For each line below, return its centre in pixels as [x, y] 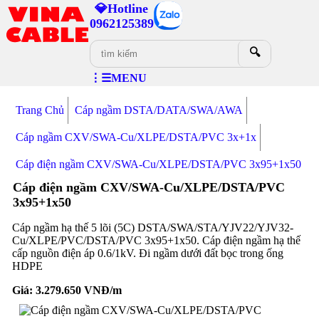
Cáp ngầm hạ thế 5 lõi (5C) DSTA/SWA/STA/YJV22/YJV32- [152, 228]
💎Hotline [122, 9]
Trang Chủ [40, 110]
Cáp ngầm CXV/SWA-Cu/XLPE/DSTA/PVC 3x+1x [136, 137]
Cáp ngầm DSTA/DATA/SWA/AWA [158, 110]
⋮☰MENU [118, 78]
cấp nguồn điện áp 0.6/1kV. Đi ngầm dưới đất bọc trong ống [147, 253]
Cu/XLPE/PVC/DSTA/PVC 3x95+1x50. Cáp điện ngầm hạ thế [156, 240]
